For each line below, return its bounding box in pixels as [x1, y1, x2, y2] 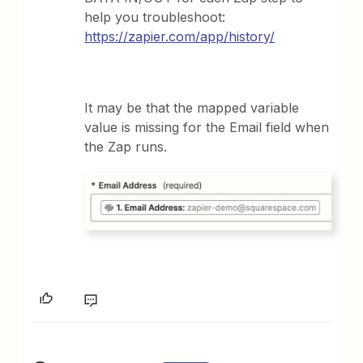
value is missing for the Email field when [84, 119, 330, 136]
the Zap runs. [84, 139, 168, 156]
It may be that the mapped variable [84, 100, 300, 117]
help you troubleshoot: [84, 9, 226, 26]
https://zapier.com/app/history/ [84, 28, 275, 45]
